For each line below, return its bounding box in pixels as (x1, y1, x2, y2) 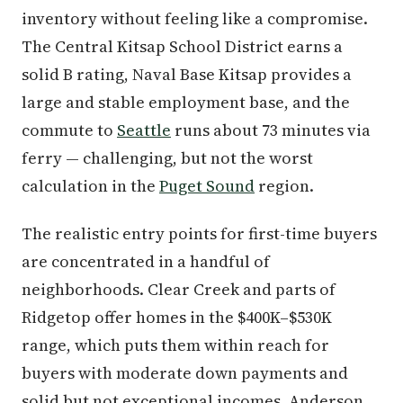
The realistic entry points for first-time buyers (22, 221, 377, 245)
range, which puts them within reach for (22, 333, 329, 356)
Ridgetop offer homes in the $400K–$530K (22, 305, 332, 328)
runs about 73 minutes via (171, 118, 371, 141)
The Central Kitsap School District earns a (22, 34, 343, 58)
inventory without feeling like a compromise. (22, 6, 368, 30)
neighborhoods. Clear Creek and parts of (22, 277, 336, 300)
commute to (22, 118, 117, 141)
